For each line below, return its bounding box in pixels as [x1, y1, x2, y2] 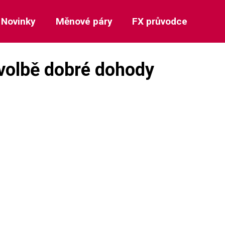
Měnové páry [55, 16, 113, 27]
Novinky [1, 16, 36, 27]
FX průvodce [132, 16, 187, 27]
